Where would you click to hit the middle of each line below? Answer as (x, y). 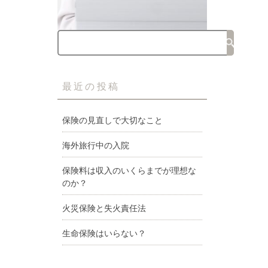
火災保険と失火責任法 (104, 208)
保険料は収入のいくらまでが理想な (129, 170)
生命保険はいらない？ (104, 233)
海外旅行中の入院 (96, 145)
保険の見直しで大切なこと (112, 120)
